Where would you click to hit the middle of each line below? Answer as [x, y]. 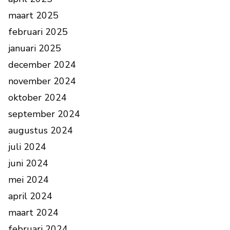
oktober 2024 [37, 98]
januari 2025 [35, 49]
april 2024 [30, 196]
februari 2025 [38, 32]
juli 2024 [27, 147]
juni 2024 [28, 164]
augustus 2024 [41, 131]
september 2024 [44, 114]
